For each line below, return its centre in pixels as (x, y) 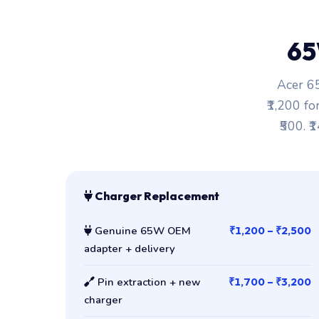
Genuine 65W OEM (141, 230)
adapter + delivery (129, 248)
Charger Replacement (156, 195)
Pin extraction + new (147, 282)
